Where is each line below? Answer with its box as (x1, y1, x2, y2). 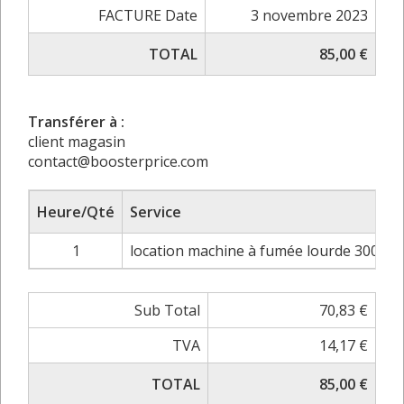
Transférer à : (28, 111, 124, 132)
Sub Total (134, 299, 200, 320)
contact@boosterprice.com (28, 151, 208, 171)
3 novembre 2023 (251, 5, 368, 25)
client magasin (28, 131, 125, 151)
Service (130, 201, 181, 222)
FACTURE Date (98, 5, 197, 25)
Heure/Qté (37, 201, 115, 222)
